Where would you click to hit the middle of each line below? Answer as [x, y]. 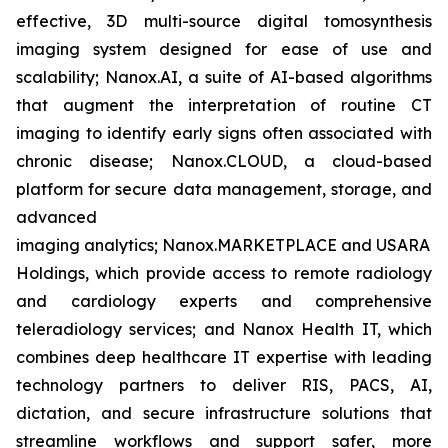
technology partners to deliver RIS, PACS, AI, [224, 385]
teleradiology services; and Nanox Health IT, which [224, 329]
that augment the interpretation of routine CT [224, 105]
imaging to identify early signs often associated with [224, 133]
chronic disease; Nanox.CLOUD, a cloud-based [224, 161]
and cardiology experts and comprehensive [224, 301]
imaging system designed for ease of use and [224, 49]
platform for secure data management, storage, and [224, 189]
